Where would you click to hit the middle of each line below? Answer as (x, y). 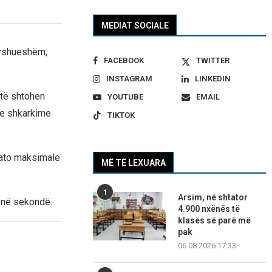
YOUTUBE (126, 97)
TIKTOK (121, 115)
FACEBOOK (124, 61)
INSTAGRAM (130, 79)
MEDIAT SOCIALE (135, 26)
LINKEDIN (212, 79)
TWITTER (212, 61)
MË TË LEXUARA (134, 163)
